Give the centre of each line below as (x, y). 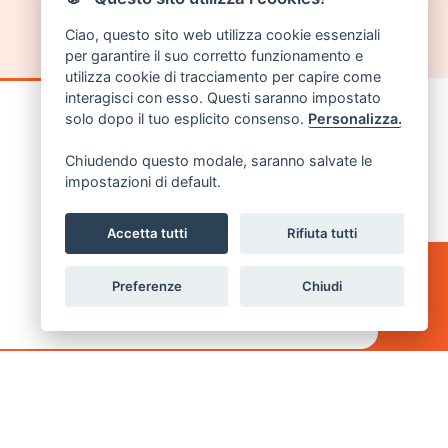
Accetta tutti (146, 232)
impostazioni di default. (142, 182)
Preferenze (146, 285)
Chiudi (322, 285)
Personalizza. (354, 119)
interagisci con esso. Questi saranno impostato (222, 98)
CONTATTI (144, 383)
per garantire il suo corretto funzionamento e (213, 56)
